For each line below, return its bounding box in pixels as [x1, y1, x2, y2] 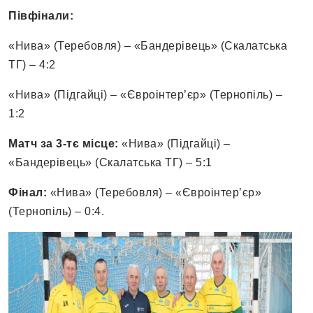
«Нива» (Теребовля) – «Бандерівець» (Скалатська [8, 40, 287, 52]
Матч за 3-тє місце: [8, 138, 119, 150]
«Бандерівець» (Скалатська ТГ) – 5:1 [8, 156, 212, 169]
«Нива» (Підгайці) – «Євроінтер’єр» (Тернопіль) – [8, 89, 282, 101]
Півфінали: [8, 10, 73, 22]
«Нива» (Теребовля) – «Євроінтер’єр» [47, 187, 261, 199]
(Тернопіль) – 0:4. [8, 205, 104, 218]
